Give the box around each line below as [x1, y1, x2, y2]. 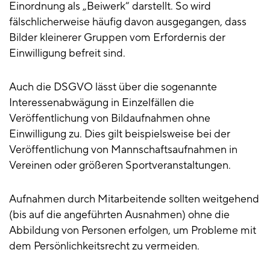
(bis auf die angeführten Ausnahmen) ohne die [9, 208, 230, 222]
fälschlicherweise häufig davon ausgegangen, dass [9, 15, 246, 30]
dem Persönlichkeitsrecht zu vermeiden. [9, 239, 199, 254]
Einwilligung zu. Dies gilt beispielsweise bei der [9, 127, 230, 142]
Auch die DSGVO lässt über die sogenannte [9, 80, 217, 95]
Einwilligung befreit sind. [9, 46, 125, 61]
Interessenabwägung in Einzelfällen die [9, 96, 194, 110]
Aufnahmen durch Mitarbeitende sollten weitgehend [9, 192, 259, 207]
